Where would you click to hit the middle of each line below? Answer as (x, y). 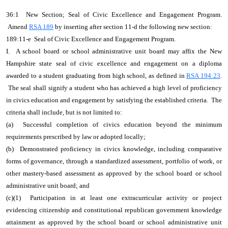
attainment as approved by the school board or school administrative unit (114, 222)
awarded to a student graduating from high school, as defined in (96, 76)
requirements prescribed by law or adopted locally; (76, 137)
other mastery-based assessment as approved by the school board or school (114, 173)
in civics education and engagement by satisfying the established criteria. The (114, 100)
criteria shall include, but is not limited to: (66, 112)
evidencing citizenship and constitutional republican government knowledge (114, 210)
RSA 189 (41, 27)
